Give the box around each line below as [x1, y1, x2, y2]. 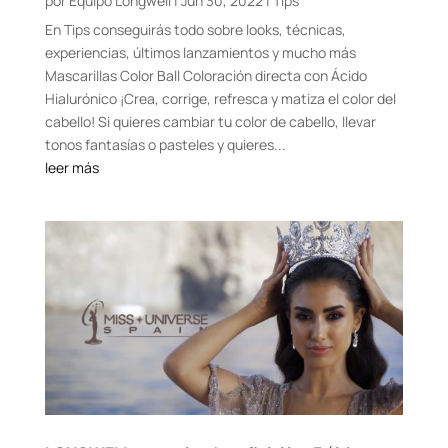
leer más [44, 158, 99, 178]
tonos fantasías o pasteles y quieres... [44, 135, 286, 155]
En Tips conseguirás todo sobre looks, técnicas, [44, 20, 346, 40]
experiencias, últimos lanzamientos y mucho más [44, 43, 356, 63]
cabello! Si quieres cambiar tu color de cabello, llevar [44, 112, 376, 132]
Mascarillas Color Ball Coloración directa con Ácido [44, 66, 367, 86]
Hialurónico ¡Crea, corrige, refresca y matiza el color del [44, 89, 396, 109]
